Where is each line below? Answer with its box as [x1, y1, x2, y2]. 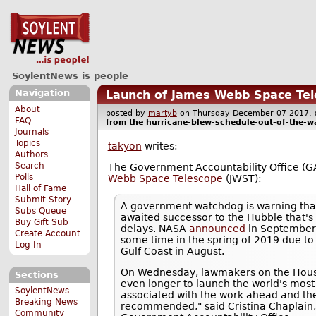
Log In [15, 239, 42, 250]
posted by [105, 108, 148, 118]
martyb [147, 108, 177, 118]
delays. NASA [121, 222, 190, 234]
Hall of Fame [15, 183, 67, 193]
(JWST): [222, 173, 262, 185]
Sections [14, 269, 59, 280]
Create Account [15, 228, 81, 238]
